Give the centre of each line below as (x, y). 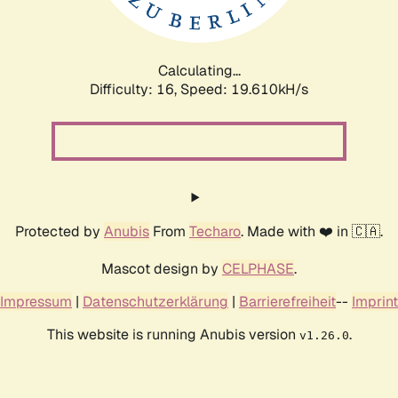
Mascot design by (162, 268)
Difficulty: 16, (135, 89)
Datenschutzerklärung (155, 301)
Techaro (215, 231)
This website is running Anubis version (173, 334)
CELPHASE (258, 268)
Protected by (60, 231)
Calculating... (199, 70)
